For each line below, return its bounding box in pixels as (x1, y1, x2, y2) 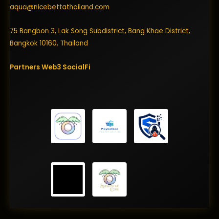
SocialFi (63, 63, 90, 72)
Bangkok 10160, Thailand (10, 39, 88, 48)
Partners (10, 63, 42, 72)
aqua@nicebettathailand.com (10, 2, 109, 12)
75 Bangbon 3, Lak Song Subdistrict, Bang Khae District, (10, 26, 190, 36)
